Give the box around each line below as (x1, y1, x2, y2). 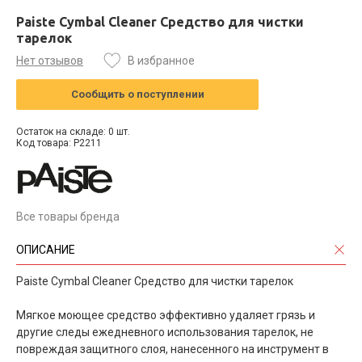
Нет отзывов (16, 53, 83, 67)
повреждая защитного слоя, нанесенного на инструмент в (16, 342, 329, 356)
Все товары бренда (16, 209, 120, 223)
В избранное (128, 53, 195, 67)
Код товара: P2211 (16, 137, 102, 149)
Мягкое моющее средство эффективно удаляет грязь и (16, 308, 315, 322)
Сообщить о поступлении (70, 87, 204, 100)
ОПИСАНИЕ (16, 242, 75, 256)
